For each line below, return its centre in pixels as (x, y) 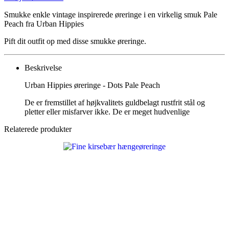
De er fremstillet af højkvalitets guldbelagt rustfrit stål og (115, 102)
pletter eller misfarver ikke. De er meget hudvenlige (107, 111)
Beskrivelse (43, 67)
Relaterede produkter (38, 129)
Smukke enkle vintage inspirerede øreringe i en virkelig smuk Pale (111, 14)
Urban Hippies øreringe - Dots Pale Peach (92, 85)
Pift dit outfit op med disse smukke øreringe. (75, 41)
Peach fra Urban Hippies (44, 24)
